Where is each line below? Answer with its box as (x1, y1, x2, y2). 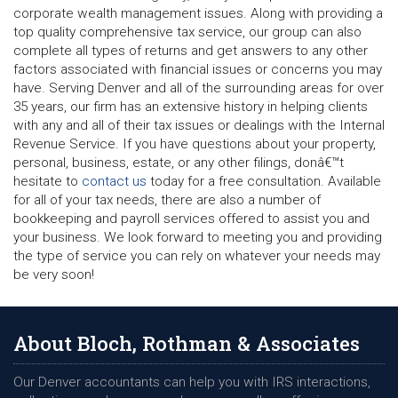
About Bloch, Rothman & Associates (13, 330, 360, 356)
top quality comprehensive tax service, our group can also (13, 23, 362, 40)
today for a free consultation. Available (147, 172, 381, 189)
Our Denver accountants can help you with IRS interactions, (13, 373, 370, 390)
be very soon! (13, 266, 94, 283)
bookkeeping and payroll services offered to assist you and (13, 210, 370, 227)
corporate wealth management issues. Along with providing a (13, 4, 383, 21)
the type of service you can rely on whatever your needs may (13, 247, 380, 264)
